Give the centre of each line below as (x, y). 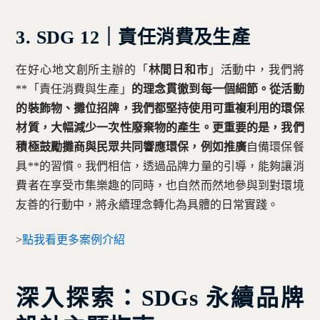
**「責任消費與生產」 (74, 89)
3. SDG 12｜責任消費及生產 (133, 38)
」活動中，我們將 (256, 69)
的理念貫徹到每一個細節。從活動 (217, 89)
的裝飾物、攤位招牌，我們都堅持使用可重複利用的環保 (160, 108)
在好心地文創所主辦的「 (82, 69)
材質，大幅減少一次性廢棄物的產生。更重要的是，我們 (160, 127)
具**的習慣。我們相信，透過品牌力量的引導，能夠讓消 (160, 166)
